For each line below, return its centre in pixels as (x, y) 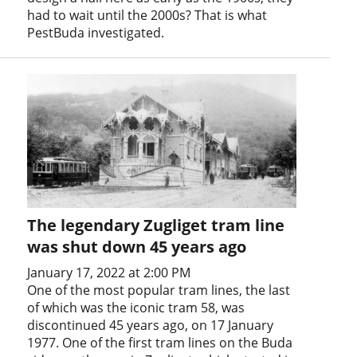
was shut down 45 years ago (137, 247)
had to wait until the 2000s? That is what (147, 15)
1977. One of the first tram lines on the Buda (160, 343)
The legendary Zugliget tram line (156, 226)
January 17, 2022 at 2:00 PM (109, 273)
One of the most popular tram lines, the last (159, 290)
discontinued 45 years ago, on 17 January (151, 326)
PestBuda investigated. (96, 32)
